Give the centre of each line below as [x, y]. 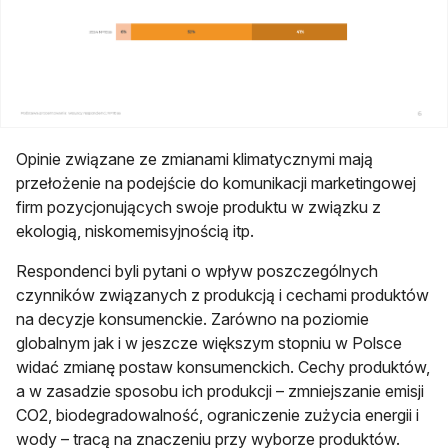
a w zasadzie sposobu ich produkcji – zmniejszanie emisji [220, 391]
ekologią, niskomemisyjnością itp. [135, 231]
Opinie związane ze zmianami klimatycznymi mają [194, 159]
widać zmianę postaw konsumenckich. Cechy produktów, [223, 367]
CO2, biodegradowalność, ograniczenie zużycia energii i [217, 415]
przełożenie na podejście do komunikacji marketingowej [216, 183]
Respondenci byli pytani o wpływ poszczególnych [197, 271]
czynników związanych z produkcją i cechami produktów [222, 295]
